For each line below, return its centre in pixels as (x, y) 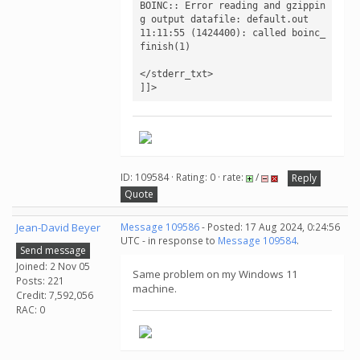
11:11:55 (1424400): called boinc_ (232, 33)
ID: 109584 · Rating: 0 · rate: (183, 178)
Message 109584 (257, 241)
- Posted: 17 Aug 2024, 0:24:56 (270, 227)
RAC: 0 (31, 309)
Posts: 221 (40, 280)
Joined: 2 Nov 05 (53, 266)
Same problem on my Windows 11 (215, 274)
